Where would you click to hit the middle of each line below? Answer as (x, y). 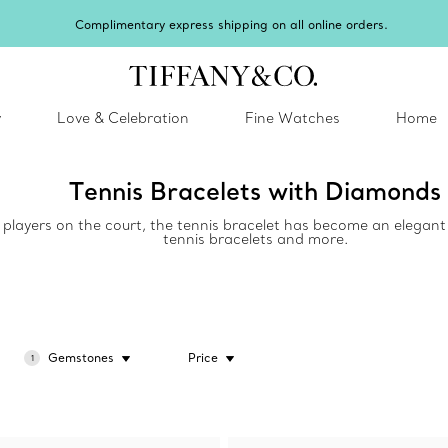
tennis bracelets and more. (255, 239)
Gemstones (81, 357)
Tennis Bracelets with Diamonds (255, 190)
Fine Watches (292, 118)
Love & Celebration (123, 118)
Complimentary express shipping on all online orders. (232, 24)
